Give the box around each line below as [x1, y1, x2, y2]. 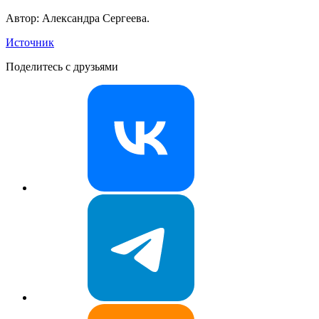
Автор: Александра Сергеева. [6, 11, 150, 24]
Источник [6, 36, 54, 48]
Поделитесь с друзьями [6, 60, 118, 73]
